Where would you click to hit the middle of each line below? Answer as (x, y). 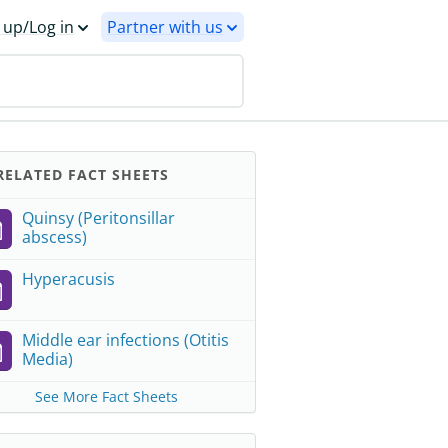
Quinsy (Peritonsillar (98, 218)
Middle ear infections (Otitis (125, 340)
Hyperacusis (68, 279)
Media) (47, 359)
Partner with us (165, 27)
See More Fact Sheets (106, 396)
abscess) (54, 237)
